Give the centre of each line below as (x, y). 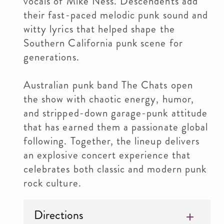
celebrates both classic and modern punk (115, 169)
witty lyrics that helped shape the (99, 29)
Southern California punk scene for (103, 43)
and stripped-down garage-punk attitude (115, 113)
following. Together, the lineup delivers (111, 141)
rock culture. (52, 183)
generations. (51, 57)
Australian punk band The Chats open (108, 85)
